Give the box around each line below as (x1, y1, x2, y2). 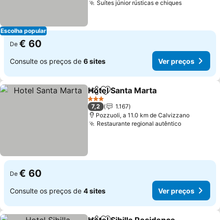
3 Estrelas (87, 98, 115, 106)
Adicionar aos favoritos (105, 90, 192, 101)
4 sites (83, 186, 106, 195)
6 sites (83, 56, 106, 65)
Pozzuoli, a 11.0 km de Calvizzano (96, 111, 190, 119)
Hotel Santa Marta (88, 85, 157, 95)
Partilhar (87, 90, 117, 99)
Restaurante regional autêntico (97, 120, 182, 127)
